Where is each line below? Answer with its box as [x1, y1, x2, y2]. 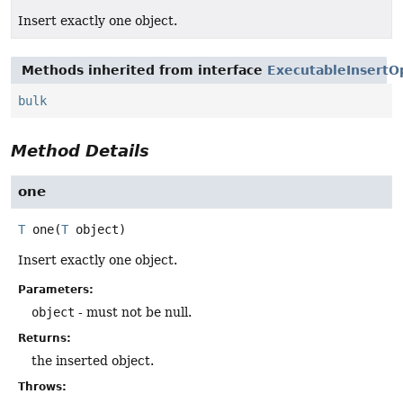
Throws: [18, 381, 67, 394]
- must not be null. [75, 305, 192, 320]
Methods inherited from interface [22, 63, 267, 78]
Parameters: [18, 283, 94, 297]
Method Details [11, 141, 149, 161]
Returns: [18, 332, 71, 345]
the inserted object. [31, 354, 154, 369]
